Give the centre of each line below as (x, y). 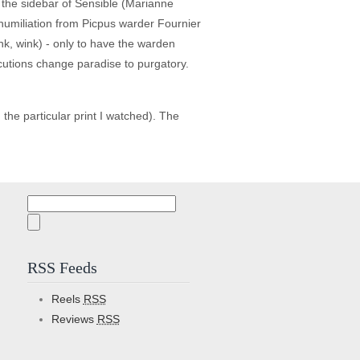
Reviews (74, 319)
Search (44, 202)
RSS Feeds (62, 268)
